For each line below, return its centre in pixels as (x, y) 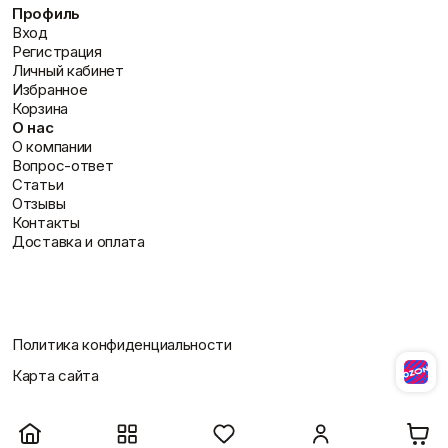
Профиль (46, 13)
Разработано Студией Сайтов (117, 418)
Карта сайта (55, 375)
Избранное (50, 89)
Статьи (38, 184)
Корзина (40, 108)
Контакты (46, 222)
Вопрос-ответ (63, 165)
